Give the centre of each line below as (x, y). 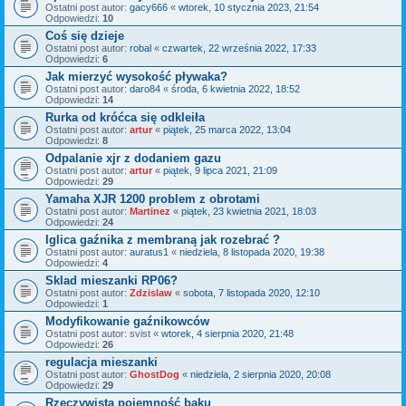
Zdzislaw (151, 293)
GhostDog (155, 375)
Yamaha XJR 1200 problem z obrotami (153, 199)
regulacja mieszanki (101, 362)
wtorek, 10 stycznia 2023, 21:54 (249, 8)
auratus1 (149, 252)
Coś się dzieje (85, 36)
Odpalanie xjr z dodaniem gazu (133, 159)
